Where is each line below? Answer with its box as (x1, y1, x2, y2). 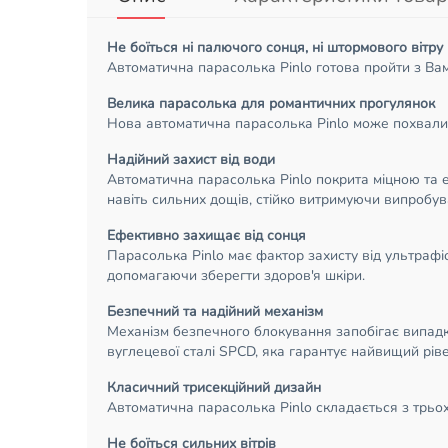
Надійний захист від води (107, 149, 275, 169)
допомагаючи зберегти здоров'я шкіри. (107, 265, 365, 285)
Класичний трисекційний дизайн (107, 377, 321, 397)
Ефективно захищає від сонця (107, 225, 306, 245)
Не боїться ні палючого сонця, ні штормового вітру (107, 37, 443, 57)
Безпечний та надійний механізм (107, 301, 323, 321)
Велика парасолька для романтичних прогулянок (107, 93, 435, 113)
